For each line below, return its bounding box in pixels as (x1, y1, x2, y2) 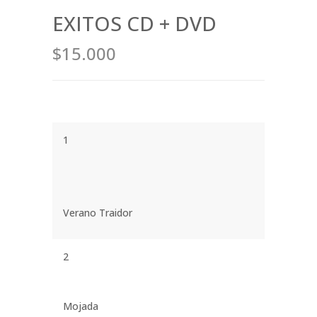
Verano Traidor (63, 205, 132, 219)
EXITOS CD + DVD (52, 9, 217, 37)
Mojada (63, 299, 98, 313)
